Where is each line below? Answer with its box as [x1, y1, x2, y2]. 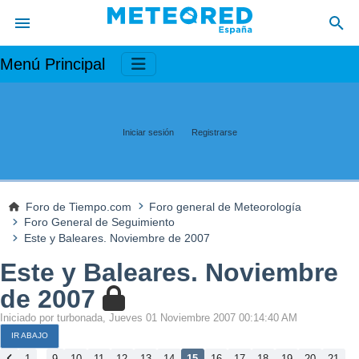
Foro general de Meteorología [149, 200, 302, 213]
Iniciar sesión [122, 127, 174, 137]
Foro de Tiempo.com [26, 200, 132, 213]
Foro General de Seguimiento [23, 216, 175, 229]
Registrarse [191, 127, 237, 137]
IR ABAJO [11, 331, 48, 341]
